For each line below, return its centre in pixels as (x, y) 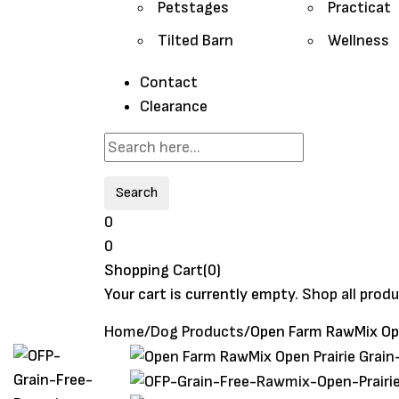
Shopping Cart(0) (163, 271)
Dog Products (197, 332)
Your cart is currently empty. (201, 295)
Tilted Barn (195, 41)
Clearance (174, 107)
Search (137, 193)
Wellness (358, 41)
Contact (169, 83)
